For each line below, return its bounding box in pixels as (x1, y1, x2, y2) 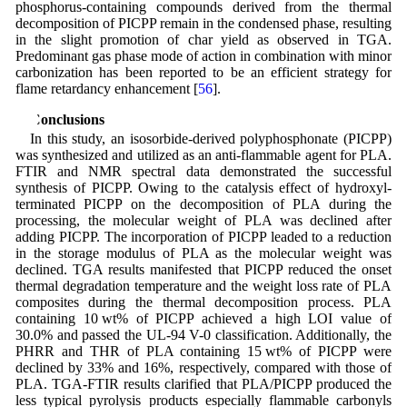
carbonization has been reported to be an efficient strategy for (15, 64, 392, 80)
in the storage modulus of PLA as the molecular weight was (15, 245, 392, 262)
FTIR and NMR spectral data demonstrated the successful (15, 164, 392, 180)
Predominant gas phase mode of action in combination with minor (15, 47, 392, 64)
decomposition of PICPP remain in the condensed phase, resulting (15, 15, 392, 31)
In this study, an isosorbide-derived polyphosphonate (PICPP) (29, 131, 392, 147)
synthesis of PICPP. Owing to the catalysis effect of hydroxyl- (15, 180, 392, 196)
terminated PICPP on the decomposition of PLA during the (15, 196, 392, 213)
